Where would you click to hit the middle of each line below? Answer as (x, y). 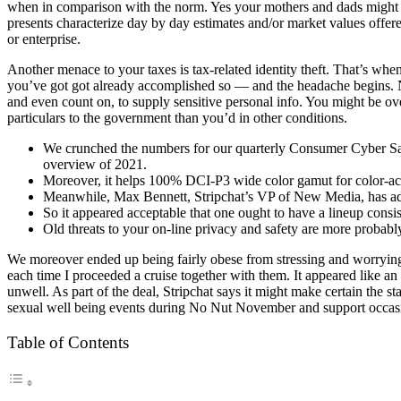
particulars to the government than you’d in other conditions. (177, 117)
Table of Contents (68, 342)
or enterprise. (44, 38)
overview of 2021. (95, 164)
